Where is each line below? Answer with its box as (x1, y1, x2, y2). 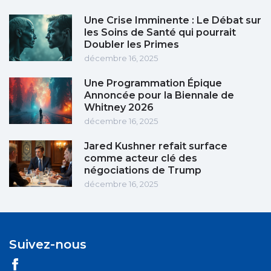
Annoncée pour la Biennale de (84, 90, 234, 102)
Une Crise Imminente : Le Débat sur (84, 15, 261, 27)
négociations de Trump (84, 165, 201, 177)
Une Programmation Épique (84, 77, 222, 90)
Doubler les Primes (84, 39, 179, 51)
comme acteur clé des (84, 152, 197, 165)
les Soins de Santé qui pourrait (84, 27, 236, 39)
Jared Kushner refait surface (84, 140, 227, 152)
